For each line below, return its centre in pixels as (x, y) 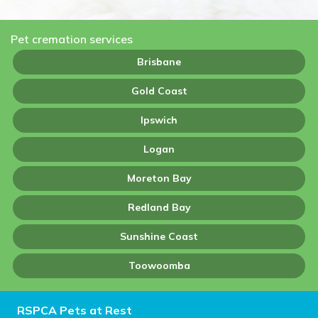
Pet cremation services (72, 39)
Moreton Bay (159, 178)
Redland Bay (159, 207)
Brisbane (159, 62)
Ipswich (159, 120)
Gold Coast (159, 91)
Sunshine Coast (159, 236)
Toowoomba (159, 265)
